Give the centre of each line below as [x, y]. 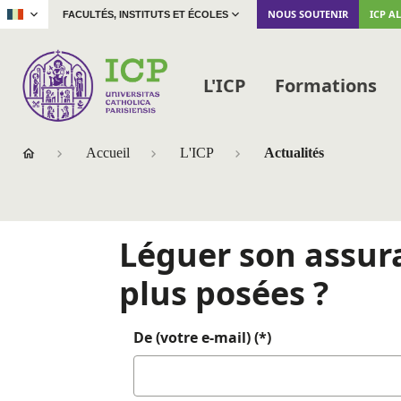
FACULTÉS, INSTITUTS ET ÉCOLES [145, 14]
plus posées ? [224, 294]
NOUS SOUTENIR [308, 14]
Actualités [294, 153]
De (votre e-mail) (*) [202, 338]
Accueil [108, 153]
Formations [325, 85]
